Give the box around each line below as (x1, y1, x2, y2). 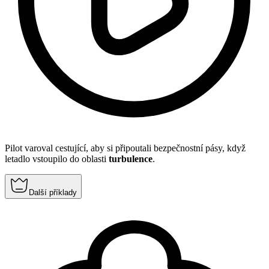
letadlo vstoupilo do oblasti (5, 154, 109, 165)
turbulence (109, 154, 153, 165)
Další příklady (29, 188, 77, 198)
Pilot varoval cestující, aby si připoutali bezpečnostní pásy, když (5, 143, 246, 154)
